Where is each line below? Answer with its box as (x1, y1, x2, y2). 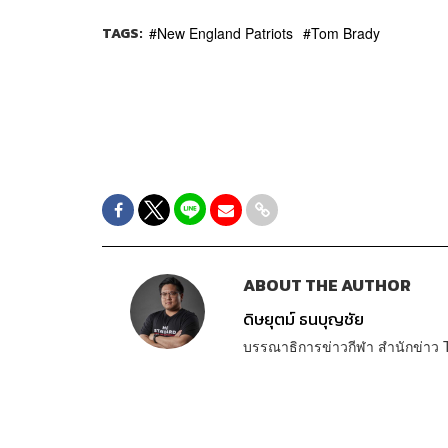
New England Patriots (157, 22, 293, 43)
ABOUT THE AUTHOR (242, 272, 411, 298)
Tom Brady (311, 22, 380, 43)
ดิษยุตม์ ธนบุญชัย (242, 306, 364, 332)
